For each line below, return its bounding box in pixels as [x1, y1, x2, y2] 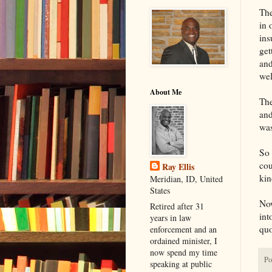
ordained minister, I [150, 234, 217, 246]
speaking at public [150, 257, 212, 270]
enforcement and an [150, 223, 217, 235]
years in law [150, 211, 191, 223]
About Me [150, 86, 182, 97]
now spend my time [150, 246, 217, 258]
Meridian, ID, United [150, 172, 223, 185]
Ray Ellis [162, 160, 194, 173]
